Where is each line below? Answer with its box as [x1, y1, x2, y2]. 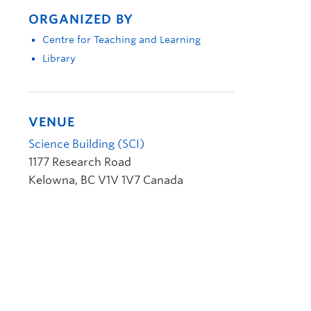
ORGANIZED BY [28, 12, 133, 26]
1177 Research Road [28, 155, 131, 169]
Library [42, 53, 76, 64]
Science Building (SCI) [28, 137, 144, 151]
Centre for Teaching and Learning [42, 34, 201, 45]
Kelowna [28, 174, 75, 187]
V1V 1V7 [98, 174, 140, 187]
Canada [143, 174, 183, 187]
